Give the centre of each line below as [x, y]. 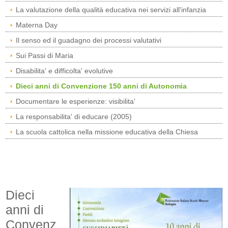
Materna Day [37, 25]
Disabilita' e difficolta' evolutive [65, 71]
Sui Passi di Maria [45, 55]
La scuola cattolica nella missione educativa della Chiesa [107, 132]
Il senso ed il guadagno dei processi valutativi [89, 40]
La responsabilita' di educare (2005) [74, 117]
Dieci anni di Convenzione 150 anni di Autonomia [102, 86]
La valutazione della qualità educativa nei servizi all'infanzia [111, 10]
